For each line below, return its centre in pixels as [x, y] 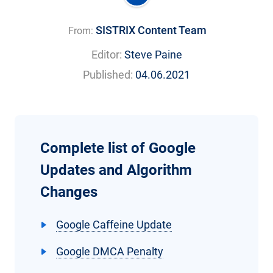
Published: [108, 74]
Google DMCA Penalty [110, 251]
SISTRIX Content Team [151, 30]
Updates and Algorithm [116, 170]
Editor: [106, 54]
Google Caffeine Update [114, 224]
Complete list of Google [118, 148]
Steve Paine [153, 54]
